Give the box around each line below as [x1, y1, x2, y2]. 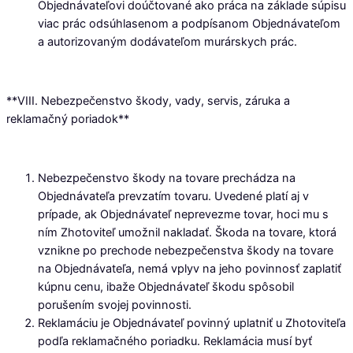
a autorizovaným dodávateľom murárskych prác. [38, 34, 297, 49]
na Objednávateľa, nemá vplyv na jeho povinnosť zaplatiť [38, 262, 341, 276]
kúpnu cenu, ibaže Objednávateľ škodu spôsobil [38, 280, 294, 294]
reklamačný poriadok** [6, 111, 129, 126]
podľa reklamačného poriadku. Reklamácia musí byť [38, 334, 312, 348]
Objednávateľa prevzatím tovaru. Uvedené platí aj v [38, 189, 309, 203]
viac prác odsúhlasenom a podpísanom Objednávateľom [38, 16, 340, 31]
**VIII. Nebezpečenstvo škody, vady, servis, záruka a [6, 93, 290, 108]
